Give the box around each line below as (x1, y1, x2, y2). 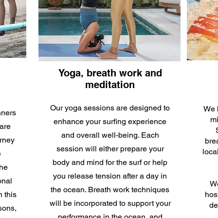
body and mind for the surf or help (53, 158, 167, 167)
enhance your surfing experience (54, 117, 166, 127)
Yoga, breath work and (58, 67, 162, 79)
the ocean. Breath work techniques (51, 185, 169, 195)
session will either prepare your (56, 144, 164, 154)
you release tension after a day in (53, 171, 167, 181)
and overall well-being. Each (61, 130, 159, 140)
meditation (85, 79, 135, 91)
